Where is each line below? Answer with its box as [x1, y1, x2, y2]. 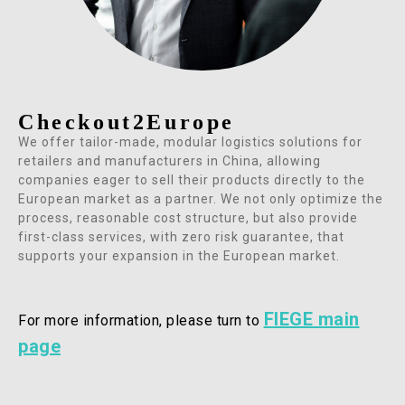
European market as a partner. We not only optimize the [18, 191, 383, 206]
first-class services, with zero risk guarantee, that [18, 229, 344, 244]
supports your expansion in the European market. [18, 248, 340, 263]
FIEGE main [263, 308, 360, 331]
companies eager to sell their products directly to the [18, 172, 365, 187]
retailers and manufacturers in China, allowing [18, 153, 321, 168]
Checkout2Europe [18, 109, 235, 134]
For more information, [18, 312, 166, 330]
